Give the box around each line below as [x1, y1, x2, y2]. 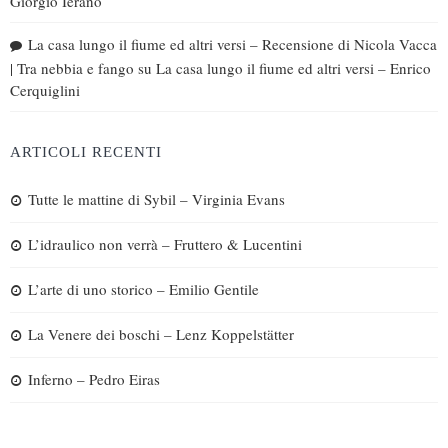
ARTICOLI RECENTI [10, 143, 162, 160]
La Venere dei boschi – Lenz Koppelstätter [28, 323, 294, 344]
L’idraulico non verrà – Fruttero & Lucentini [28, 233, 302, 254]
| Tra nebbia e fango [10, 57, 134, 78]
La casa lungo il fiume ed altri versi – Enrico [156, 57, 431, 78]
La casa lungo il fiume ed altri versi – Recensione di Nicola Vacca [28, 33, 437, 54]
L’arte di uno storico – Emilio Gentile [28, 278, 259, 299]
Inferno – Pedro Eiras [28, 368, 160, 389]
